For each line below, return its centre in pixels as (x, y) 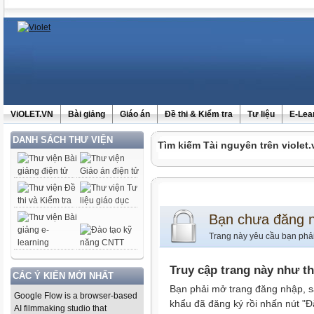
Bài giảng (87, 114)
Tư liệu (261, 114)
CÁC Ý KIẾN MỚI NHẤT (63, 276)
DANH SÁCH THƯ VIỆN (63, 140)
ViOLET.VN (32, 114)
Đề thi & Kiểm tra (199, 114)
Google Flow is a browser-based (76, 296)
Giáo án (135, 114)
